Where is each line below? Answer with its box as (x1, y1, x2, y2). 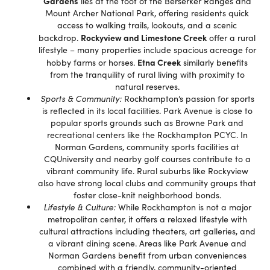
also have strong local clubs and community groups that (38, 177, 256, 189)
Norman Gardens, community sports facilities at (55, 141, 239, 152)
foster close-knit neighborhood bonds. (73, 189, 221, 201)
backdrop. (39, 32, 81, 43)
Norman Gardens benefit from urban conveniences (48, 250, 246, 261)
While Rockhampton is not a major (115, 201, 251, 213)
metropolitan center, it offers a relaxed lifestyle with (47, 213, 247, 225)
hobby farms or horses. (46, 57, 137, 68)
